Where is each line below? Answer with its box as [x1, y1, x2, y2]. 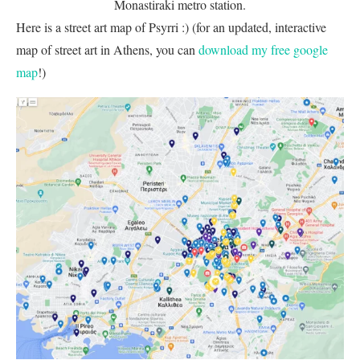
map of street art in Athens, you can [16, 41, 198, 59]
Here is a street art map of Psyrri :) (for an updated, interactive [16, 18, 326, 36]
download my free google [198, 41, 328, 59]
